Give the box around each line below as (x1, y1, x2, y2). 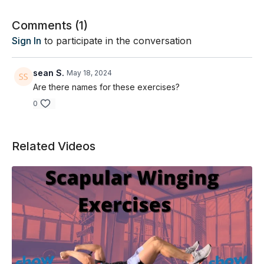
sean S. (33, 68, 64, 78)
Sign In (12, 35, 41, 47)
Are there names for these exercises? (33, 82, 180, 92)
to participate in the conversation (41, 35, 192, 47)
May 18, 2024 (67, 68, 112, 77)
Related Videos (12, 139, 95, 153)
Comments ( (12, 18, 79, 32)
